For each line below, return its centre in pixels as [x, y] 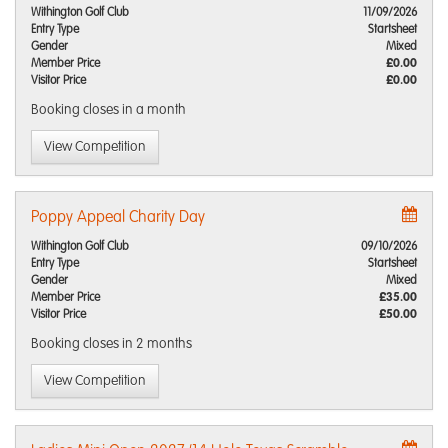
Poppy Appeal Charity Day [118, 218]
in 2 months [157, 344]
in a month [154, 110]
